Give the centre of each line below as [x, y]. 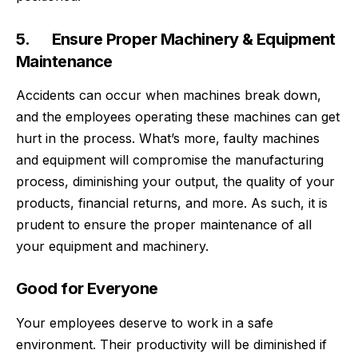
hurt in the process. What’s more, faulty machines [168, 138]
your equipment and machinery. [112, 246]
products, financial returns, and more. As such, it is [172, 203]
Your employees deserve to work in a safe [145, 322]
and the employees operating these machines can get [178, 116]
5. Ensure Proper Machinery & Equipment [176, 39]
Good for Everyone [87, 289]
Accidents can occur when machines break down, [169, 95]
